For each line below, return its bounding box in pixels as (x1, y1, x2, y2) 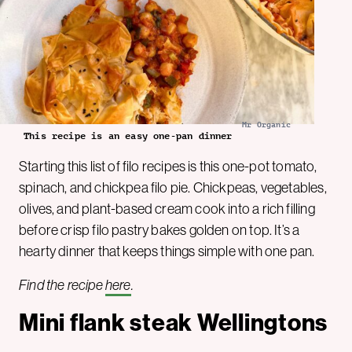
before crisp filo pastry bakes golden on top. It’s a (19, 220, 300, 239)
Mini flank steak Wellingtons (19, 306, 328, 337)
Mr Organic (242, 119, 291, 129)
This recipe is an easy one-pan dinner (24, 130, 233, 141)
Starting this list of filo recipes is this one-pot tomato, (19, 156, 317, 175)
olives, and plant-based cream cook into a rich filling (19, 199, 315, 218)
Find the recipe (19, 275, 105, 294)
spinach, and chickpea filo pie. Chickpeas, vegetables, (19, 178, 327, 196)
